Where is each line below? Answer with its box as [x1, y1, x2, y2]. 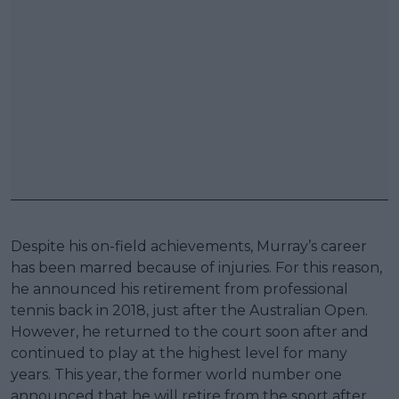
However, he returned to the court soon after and [11, 322, 369, 340]
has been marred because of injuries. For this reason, [11, 258, 382, 276]
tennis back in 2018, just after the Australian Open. [11, 301, 368, 319]
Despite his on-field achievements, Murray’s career [11, 237, 367, 255]
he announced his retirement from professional [11, 280, 348, 297]
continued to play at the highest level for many [11, 344, 347, 362]
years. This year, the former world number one [11, 365, 342, 383]
